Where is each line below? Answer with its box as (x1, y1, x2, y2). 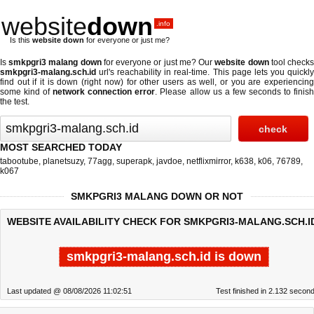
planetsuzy (43, 156, 83, 166)
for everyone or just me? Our (101, 57, 215, 67)
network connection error (53, 87, 156, 97)
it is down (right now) (40, 77, 123, 87)
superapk (116, 156, 152, 166)
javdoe (156, 156, 182, 166)
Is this (10, 36, 32, 44)
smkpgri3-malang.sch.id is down (67, 250, 261, 264)
